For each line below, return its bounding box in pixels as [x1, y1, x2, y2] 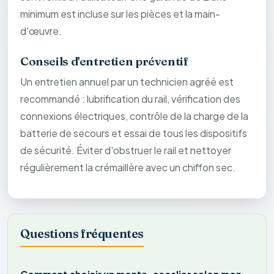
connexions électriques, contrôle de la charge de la [20, 109, 248, 123]
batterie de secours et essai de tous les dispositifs [20, 127, 247, 140]
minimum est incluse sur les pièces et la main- [20, 7, 220, 21]
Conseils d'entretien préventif [20, 54, 188, 69]
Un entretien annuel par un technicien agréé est [20, 75, 234, 89]
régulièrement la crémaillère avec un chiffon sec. [20, 161, 235, 174]
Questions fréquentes [20, 226, 144, 242]
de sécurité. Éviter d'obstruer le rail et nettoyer [20, 144, 231, 157]
